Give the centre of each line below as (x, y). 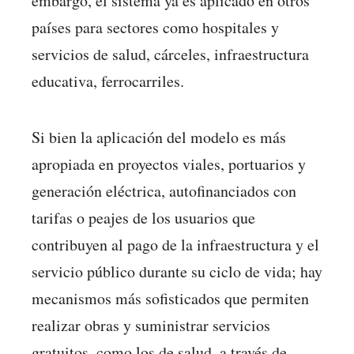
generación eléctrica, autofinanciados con (164, 190)
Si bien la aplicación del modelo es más (159, 137)
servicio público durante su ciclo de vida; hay (177, 271)
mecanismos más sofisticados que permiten (170, 298)
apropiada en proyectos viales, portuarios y (169, 164)
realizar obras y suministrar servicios (151, 325)
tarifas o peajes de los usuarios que (143, 217)
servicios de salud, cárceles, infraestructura (170, 55)
